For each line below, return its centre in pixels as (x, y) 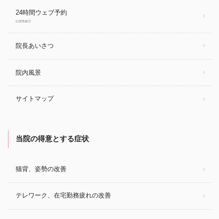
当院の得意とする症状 (52, 139)
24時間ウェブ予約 (41, 13)
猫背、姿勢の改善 (41, 169)
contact (23, 21)
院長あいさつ (35, 46)
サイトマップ (35, 99)
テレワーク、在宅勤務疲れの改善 (63, 196)
